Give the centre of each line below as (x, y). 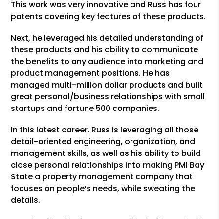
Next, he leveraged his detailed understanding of (107, 38)
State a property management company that (102, 177)
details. (26, 200)
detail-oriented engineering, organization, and (103, 142)
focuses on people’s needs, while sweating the (103, 188)
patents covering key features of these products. (109, 16)
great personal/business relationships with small (108, 97)
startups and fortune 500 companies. (85, 108)
